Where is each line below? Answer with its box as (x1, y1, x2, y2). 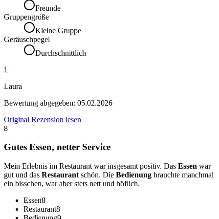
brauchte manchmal (152, 170, 214, 179)
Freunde (35, 3, 61, 12)
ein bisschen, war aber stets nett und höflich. (4, 179, 140, 188)
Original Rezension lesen (4, 115, 81, 124)
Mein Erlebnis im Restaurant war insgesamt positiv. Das (4, 161, 178, 170)
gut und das (4, 170, 42, 179)
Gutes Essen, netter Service (4, 142, 110, 153)
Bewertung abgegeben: (4, 98, 77, 107)
